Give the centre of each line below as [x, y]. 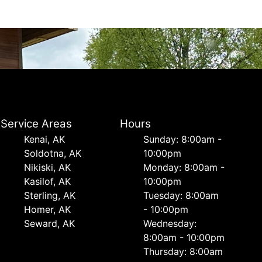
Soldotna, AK [53, 153]
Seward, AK [50, 223]
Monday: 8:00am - [184, 167]
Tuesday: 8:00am [181, 195]
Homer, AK [48, 209]
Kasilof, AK [48, 181]
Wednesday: [170, 223]
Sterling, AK [50, 195]
